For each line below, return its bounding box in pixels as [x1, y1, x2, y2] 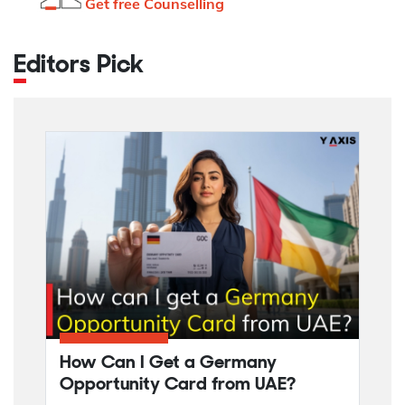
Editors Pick [26, 52, 144, 79]
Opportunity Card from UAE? [60, 375, 296, 394]
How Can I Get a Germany [60, 353, 277, 372]
